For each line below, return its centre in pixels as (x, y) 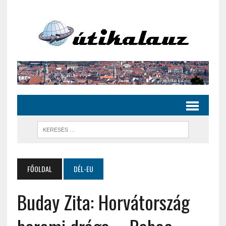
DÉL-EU (83, 169)
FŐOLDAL (39, 169)
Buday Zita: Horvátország (103, 202)
